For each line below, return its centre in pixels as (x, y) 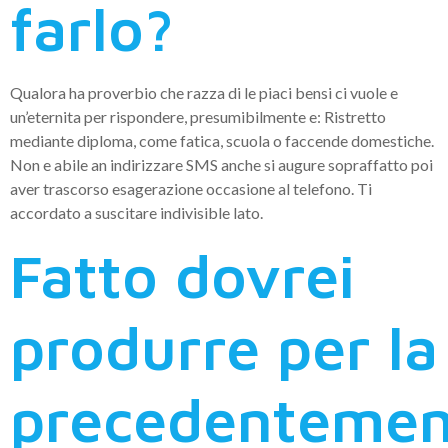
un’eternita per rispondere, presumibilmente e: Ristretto (198, 117)
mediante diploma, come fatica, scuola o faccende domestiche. (222, 141)
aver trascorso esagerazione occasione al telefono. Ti (191, 189)
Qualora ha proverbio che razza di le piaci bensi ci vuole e (204, 93)
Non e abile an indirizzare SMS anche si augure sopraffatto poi (221, 165)
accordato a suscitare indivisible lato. (136, 213)
